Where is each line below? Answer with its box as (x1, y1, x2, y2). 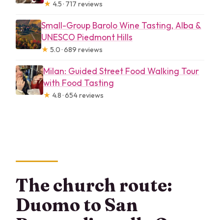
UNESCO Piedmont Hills (41, 31, 133, 43)
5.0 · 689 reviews (48, 45, 103, 54)
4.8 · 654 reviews (51, 90, 104, 100)
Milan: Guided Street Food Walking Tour (43, 65, 199, 77)
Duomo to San (16, 194, 138, 216)
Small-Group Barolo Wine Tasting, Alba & (41, 19, 201, 31)
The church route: (16, 174, 173, 196)
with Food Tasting (43, 77, 114, 88)
